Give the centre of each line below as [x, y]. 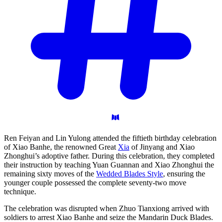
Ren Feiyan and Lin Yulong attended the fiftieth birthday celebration [110, 138]
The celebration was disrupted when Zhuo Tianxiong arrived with [107, 208]
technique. [20, 191]
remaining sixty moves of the [50, 173]
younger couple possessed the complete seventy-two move [95, 182]
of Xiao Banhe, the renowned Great [61, 147]
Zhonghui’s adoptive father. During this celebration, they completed [109, 156]
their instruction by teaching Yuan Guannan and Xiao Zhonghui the [109, 165]
